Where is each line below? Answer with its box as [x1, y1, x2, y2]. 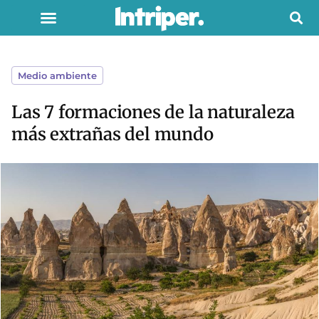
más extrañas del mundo [11, 123, 214, 145]
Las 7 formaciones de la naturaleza [11, 101, 296, 123]
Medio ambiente [18, 70, 97, 81]
